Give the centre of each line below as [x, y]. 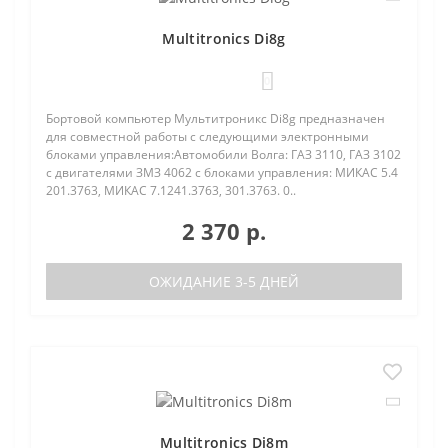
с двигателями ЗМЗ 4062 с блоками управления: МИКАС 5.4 [222, 172]
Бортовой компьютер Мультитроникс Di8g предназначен [215, 118]
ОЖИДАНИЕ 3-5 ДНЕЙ [224, 281]
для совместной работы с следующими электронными [207, 136]
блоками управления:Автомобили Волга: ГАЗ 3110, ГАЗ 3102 [223, 154]
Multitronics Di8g [224, 38]
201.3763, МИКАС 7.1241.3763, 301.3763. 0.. [171, 190]
